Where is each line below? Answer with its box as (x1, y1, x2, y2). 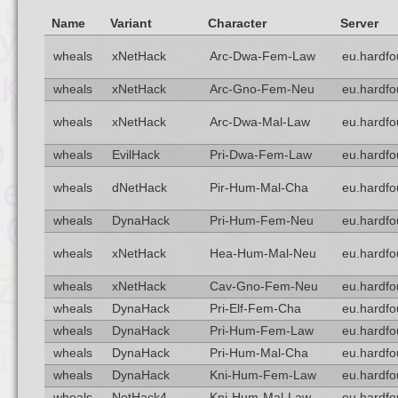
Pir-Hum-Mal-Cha (209, 181, 308, 195)
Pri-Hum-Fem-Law (209, 324, 314, 338)
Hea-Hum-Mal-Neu (209, 247, 316, 260)
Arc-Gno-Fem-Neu (209, 83, 314, 96)
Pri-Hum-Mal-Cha (209, 346, 308, 360)
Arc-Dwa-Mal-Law (209, 115, 310, 129)
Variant (109, 17, 152, 30)
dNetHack (111, 181, 167, 195)
